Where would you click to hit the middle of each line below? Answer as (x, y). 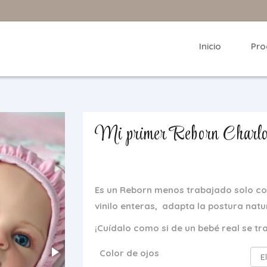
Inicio (210, 46)
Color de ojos (129, 253)
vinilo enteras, (127, 206)
